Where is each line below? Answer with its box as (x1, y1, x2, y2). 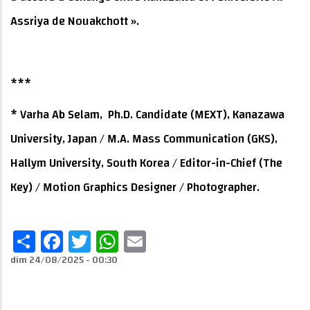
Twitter (91, 220, 159, 262)
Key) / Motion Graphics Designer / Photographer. (10, 176, 259, 199)
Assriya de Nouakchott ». (10, 10, 139, 33)
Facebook (63, 220, 159, 262)
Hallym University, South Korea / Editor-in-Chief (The (10, 152, 282, 174)
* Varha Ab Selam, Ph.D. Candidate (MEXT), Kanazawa (10, 104, 284, 126)
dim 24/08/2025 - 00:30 (10, 251, 118, 270)
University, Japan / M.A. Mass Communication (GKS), (10, 128, 277, 150)
